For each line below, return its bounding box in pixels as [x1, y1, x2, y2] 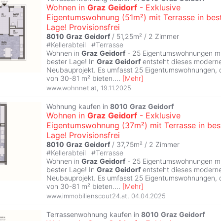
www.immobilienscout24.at [46, 191, 127, 200]
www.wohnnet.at [46, 83, 97, 92]
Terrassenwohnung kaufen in [46, 210, 141, 219]
